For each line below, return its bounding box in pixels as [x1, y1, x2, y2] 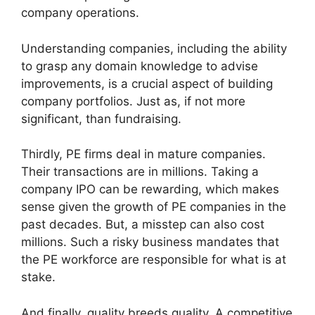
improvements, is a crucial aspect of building [21, 76, 273, 91]
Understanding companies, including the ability [21, 41, 287, 56]
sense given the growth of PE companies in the [21, 200, 286, 214]
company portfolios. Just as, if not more [21, 94, 245, 108]
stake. [21, 270, 56, 285]
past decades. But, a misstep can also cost [21, 217, 264, 232]
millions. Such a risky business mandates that [21, 235, 279, 250]
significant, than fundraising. [21, 111, 181, 126]
